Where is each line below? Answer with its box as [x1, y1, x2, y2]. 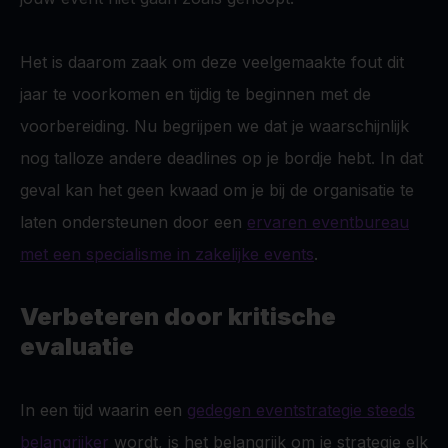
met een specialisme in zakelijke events [20, 244, 314, 264]
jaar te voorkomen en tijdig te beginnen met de [20, 84, 371, 104]
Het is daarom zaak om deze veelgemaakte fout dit [20, 52, 404, 72]
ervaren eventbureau [247, 212, 409, 232]
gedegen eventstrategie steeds [187, 400, 415, 420]
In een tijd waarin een [20, 400, 187, 420]
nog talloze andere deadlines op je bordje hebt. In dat [20, 148, 423, 168]
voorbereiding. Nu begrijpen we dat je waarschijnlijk [20, 116, 409, 136]
